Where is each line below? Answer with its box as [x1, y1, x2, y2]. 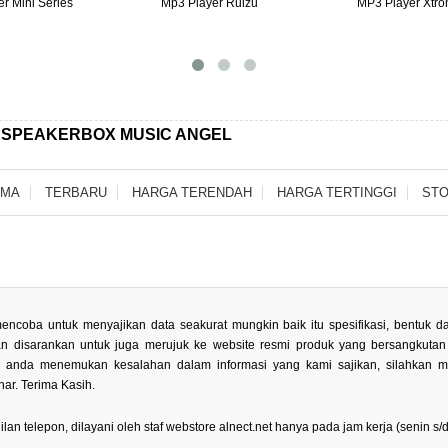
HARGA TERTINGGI [276, 185, 397, 200]
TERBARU [44, 185, 107, 200]
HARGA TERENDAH [131, 185, 252, 200]
